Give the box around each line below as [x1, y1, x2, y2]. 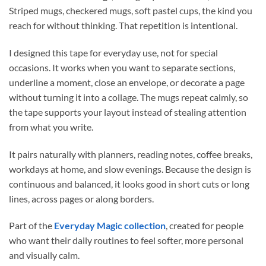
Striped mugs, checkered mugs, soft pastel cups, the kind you [9, 5, 252, 17]
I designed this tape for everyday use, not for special [9, 46, 218, 58]
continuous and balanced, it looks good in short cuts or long [9, 178, 249, 189]
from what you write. [9, 121, 93, 132]
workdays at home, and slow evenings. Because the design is [9, 163, 251, 175]
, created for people [166, 220, 243, 232]
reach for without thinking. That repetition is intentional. [9, 20, 237, 31]
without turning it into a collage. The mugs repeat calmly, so [9, 91, 248, 103]
